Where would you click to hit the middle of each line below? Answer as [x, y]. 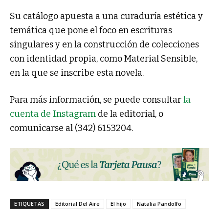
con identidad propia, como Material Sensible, [104, 59]
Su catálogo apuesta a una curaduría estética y [106, 16]
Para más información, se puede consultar [97, 100]
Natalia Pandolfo [159, 204]
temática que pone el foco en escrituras [91, 31]
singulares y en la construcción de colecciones [104, 45]
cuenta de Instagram [53, 114]
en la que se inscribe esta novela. [77, 73]
